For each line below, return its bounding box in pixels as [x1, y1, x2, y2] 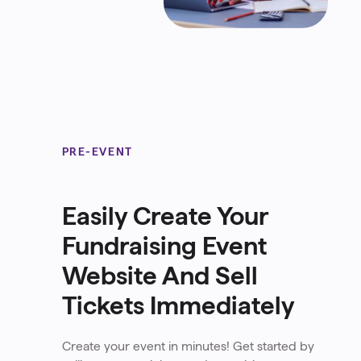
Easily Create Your [61, 202, 268, 230]
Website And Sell [61, 262, 258, 290]
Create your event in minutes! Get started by [61, 339, 314, 354]
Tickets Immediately [61, 292, 295, 320]
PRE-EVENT [61, 146, 133, 159]
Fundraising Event [61, 232, 267, 260]
